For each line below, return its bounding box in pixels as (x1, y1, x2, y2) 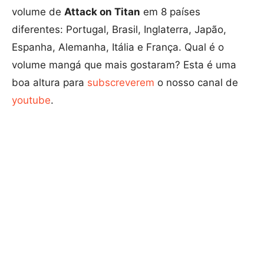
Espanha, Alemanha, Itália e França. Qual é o (12, 41, 224, 53)
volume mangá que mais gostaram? (12, 58, 183, 71)
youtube (12, 94, 51, 106)
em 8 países (140, 5, 200, 18)
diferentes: (12, 23, 66, 35)
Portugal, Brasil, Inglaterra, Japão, (66, 23, 226, 35)
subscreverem (87, 76, 154, 88)
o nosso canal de (154, 76, 238, 88)
